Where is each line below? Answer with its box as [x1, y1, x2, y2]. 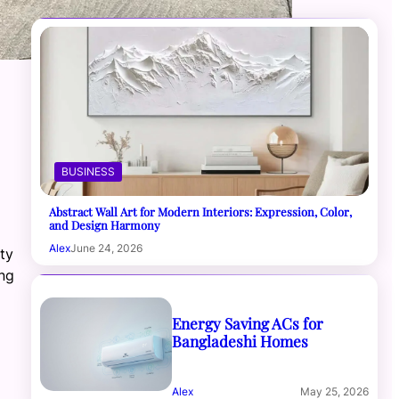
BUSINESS [61, 164, 116, 178]
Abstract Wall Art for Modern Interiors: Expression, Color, [49, 203, 353, 219]
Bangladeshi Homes [171, 330, 308, 351]
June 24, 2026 [70, 240, 143, 255]
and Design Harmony [49, 216, 161, 232]
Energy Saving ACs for [171, 312, 323, 333]
